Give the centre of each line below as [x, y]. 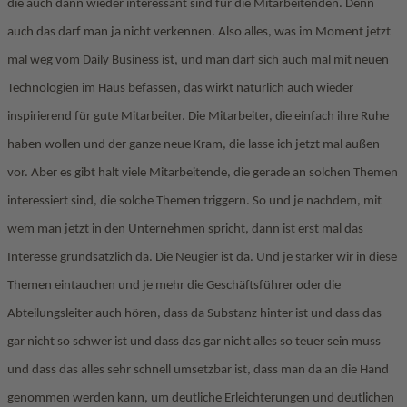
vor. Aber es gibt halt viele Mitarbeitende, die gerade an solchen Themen [203, 173]
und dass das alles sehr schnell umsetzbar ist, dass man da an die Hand [198, 370]
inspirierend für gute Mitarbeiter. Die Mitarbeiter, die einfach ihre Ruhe [198, 117]
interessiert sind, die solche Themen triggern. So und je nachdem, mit [194, 201]
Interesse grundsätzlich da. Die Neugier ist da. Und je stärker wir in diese [202, 258]
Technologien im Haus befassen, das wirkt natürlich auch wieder [180, 89]
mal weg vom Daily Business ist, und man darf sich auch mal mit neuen [198, 60]
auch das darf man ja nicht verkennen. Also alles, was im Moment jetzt [199, 32]
